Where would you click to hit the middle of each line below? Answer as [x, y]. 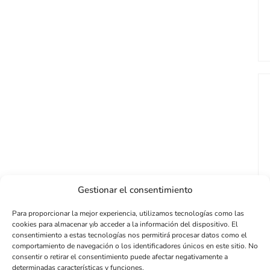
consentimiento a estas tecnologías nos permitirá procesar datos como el [130, 235]
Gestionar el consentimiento [135, 190]
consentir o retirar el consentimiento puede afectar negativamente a [120, 256]
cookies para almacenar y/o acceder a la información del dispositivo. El [125, 224]
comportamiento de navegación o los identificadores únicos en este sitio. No [135, 246]
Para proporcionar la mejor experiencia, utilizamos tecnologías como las [128, 213]
